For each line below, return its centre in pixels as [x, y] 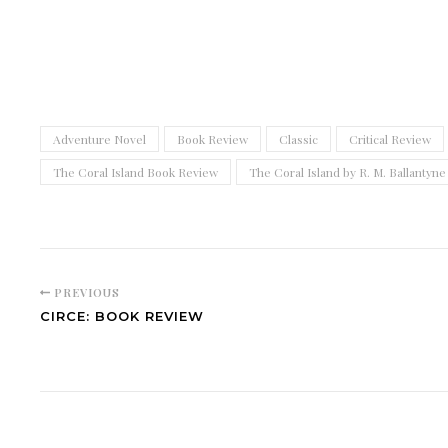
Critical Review [390, 139]
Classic [298, 139]
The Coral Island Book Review [135, 172]
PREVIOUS [84, 292]
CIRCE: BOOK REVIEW [122, 316]
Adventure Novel [99, 139]
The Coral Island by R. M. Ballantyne [347, 172]
